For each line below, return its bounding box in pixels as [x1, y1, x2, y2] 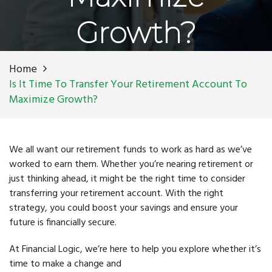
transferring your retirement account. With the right [9, 186, 223, 202]
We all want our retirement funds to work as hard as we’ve [9, 142, 252, 158]
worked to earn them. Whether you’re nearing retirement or [9, 157, 253, 172]
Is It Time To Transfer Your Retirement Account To [9, 76, 247, 93]
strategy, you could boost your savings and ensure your [9, 200, 238, 216]
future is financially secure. [9, 215, 117, 231]
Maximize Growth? [9, 91, 98, 109]
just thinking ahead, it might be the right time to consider [9, 171, 245, 187]
